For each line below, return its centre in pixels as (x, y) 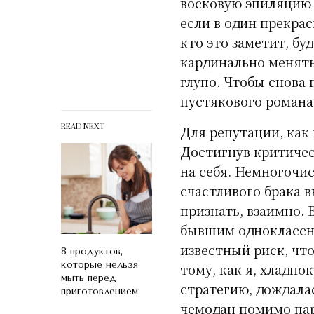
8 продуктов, (92, 251)
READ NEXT (83, 127)
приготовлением (100, 291)
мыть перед (89, 278)
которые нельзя (100, 264)
